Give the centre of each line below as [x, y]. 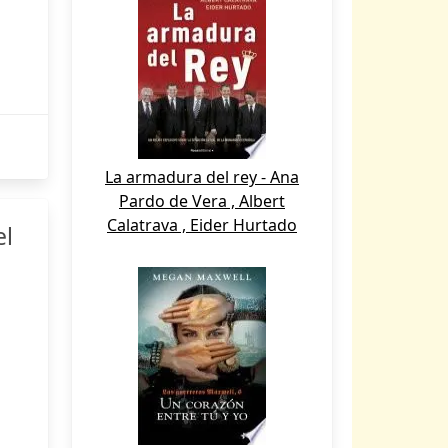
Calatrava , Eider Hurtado [202, 225]
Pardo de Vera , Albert [202, 201]
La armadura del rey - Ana [202, 177]
